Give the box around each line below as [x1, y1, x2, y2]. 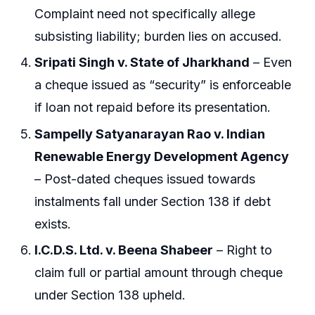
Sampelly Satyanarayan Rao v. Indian [34, 126, 266, 141]
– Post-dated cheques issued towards [34, 171, 256, 186]
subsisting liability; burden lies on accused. [34, 28, 283, 44]
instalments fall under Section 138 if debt [34, 193, 271, 209]
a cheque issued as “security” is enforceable [34, 77, 292, 93]
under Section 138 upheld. [34, 288, 186, 303]
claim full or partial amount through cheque [34, 265, 283, 281]
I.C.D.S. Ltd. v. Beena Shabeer [34, 243, 214, 258]
